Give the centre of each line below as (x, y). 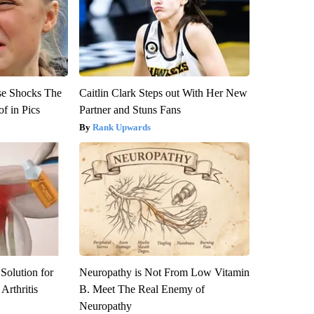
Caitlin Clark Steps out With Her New (163, 93)
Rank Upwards (121, 128)
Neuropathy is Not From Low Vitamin (164, 273)
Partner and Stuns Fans (130, 110)
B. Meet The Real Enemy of (142, 289)
